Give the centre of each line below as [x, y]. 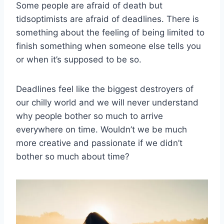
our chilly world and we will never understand [107, 103]
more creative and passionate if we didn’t [99, 143]
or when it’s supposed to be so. [79, 60]
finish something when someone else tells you [108, 46]
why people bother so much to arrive [89, 116]
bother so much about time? [73, 157]
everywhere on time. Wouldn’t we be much [101, 130]
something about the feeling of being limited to [110, 33]
